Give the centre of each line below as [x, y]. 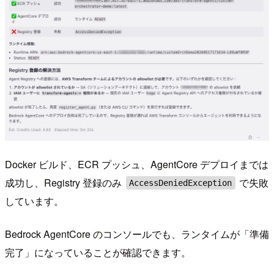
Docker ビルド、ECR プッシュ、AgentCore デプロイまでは [137, 164]
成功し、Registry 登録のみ [65, 182]
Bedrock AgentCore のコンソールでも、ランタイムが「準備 [137, 234]
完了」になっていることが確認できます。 [98, 252]
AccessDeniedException [181, 183]
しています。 [34, 201]
